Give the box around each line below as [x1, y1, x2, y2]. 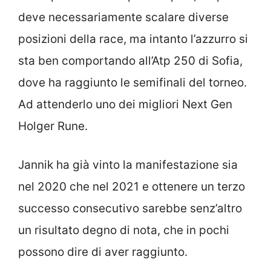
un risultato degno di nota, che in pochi [18, 223, 229, 238]
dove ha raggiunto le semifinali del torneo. [18, 75, 247, 90]
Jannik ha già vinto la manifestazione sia [18, 158, 238, 172]
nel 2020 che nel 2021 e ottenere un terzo [18, 180, 245, 194]
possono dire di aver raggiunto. [18, 245, 188, 260]
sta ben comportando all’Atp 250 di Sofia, [18, 53, 243, 68]
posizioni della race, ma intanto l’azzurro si [18, 31, 248, 46]
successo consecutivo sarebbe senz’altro [18, 201, 242, 216]
